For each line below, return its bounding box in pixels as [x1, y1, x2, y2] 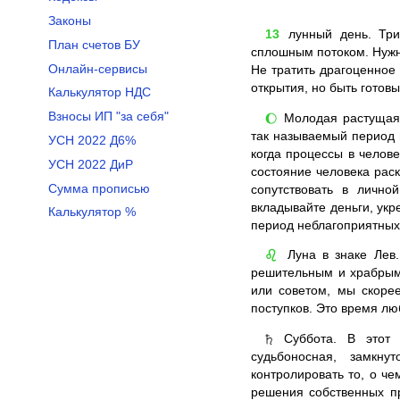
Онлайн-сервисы [47, 62, 147, 76]
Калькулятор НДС [47, 86, 151, 100]
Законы [47, 14, 91, 29]
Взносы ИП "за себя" [47, 110, 169, 124]
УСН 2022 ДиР [47, 157, 133, 171]
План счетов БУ [47, 37, 140, 52]
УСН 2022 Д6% [47, 134, 136, 148]
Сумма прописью [47, 181, 150, 196]
